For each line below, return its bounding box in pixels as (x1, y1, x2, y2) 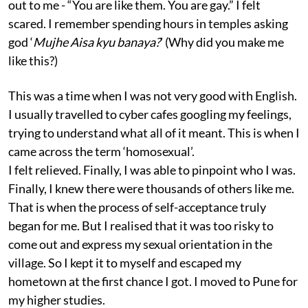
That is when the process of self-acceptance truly (8, 199, 266, 215)
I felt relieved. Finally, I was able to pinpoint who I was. (8, 162, 296, 178)
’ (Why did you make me (160, 34, 284, 50)
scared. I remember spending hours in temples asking (8, 16, 288, 32)
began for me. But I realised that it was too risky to (8, 218, 274, 234)
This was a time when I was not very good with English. (8, 88, 297, 104)
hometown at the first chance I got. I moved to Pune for (8, 274, 298, 289)
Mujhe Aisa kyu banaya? (33, 34, 160, 50)
